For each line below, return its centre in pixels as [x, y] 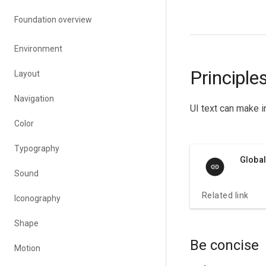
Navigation [34, 99]
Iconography [37, 198]
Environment [38, 49]
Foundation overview [53, 20]
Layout [27, 74]
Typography [37, 148]
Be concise [224, 245]
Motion [27, 248]
